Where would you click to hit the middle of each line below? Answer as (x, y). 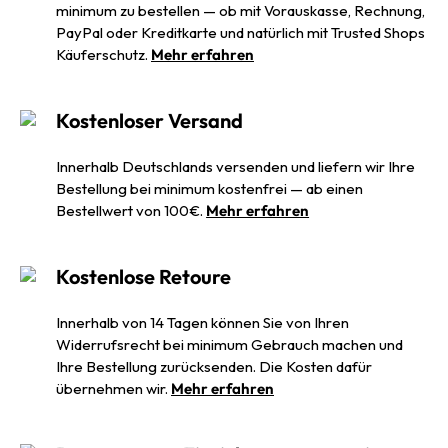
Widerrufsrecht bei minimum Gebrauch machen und (229, 344)
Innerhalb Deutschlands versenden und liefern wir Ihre (236, 166)
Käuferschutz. (103, 54)
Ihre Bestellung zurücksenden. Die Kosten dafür (214, 366)
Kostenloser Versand (150, 120)
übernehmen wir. (113, 388)
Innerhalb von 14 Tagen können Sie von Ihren (202, 322)
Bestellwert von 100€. (131, 210)
